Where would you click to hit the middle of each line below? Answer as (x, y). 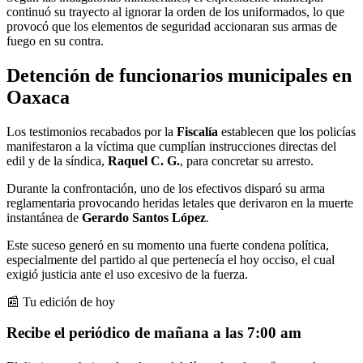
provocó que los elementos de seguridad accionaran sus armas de (172, 26)
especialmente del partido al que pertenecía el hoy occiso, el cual (171, 259)
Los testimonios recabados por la (92, 131)
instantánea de (44, 217)
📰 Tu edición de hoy (61, 301)
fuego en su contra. (55, 41)
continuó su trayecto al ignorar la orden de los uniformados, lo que (175, 11)
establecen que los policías (287, 131)
